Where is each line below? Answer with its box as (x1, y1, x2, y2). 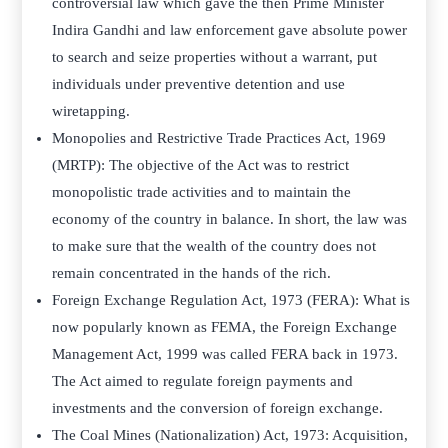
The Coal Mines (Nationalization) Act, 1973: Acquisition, (52, 427, 409, 443)
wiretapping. (52, 103, 131, 119)
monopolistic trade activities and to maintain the (52, 184, 352, 200)
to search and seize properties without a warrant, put (52, 49, 378, 65)
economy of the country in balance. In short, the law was (52, 211, 408, 227)
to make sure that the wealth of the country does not (52, 238, 377, 254)
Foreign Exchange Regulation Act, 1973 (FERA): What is (52, 292, 411, 308)
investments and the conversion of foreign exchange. (52, 400, 384, 416)
